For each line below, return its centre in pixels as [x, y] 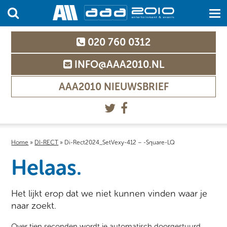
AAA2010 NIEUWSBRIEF [113, 87]
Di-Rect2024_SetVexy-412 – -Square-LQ [120, 142]
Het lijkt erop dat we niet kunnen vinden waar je [109, 194]
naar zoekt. [34, 206]
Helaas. [47, 168]
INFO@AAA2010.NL [118, 64]
